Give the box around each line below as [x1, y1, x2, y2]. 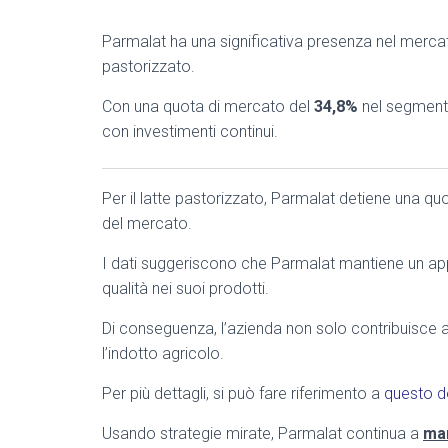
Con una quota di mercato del [102, 97, 314, 116]
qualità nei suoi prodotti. [102, 279, 269, 298]
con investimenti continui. [102, 122, 278, 141]
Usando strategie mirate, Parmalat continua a [102, 424, 423, 443]
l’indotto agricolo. [102, 344, 224, 363]
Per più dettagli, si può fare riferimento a [102, 384, 384, 403]
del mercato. [102, 214, 192, 233]
